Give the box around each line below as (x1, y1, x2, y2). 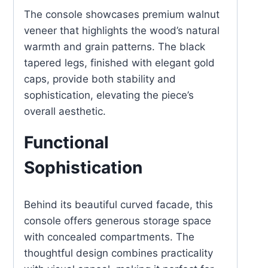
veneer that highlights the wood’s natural (24, 25, 220, 36)
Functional (24, 132, 109, 153)
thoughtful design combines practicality (24, 247, 213, 259)
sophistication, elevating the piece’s (24, 89, 194, 101)
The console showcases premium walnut (24, 8, 220, 20)
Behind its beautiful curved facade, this (24, 199, 213, 211)
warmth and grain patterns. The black (24, 41, 205, 53)
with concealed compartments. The (24, 231, 194, 243)
